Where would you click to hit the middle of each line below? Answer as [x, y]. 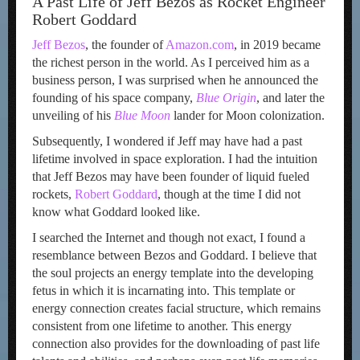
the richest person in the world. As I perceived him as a [171, 62]
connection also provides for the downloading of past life [176, 344]
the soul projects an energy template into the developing [173, 273]
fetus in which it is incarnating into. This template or [164, 290]
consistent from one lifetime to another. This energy [162, 326]
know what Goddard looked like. [116, 212]
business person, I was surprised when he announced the [175, 80]
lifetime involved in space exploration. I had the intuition [175, 159]
